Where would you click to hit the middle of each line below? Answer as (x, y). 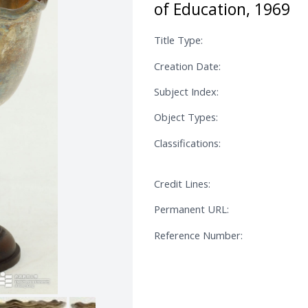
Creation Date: (187, 66)
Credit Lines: (182, 184)
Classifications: (187, 143)
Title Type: (178, 40)
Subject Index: (186, 91)
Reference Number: (198, 235)
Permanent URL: (191, 209)
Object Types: (186, 117)
